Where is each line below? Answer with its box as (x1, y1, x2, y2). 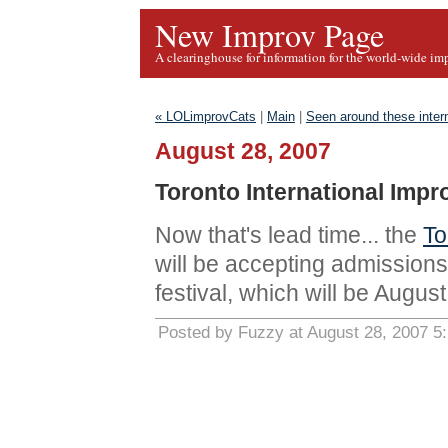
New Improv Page (155, 13, 384, 56)
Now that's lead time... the (155, 222, 423, 248)
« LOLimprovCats (155, 109, 256, 124)
